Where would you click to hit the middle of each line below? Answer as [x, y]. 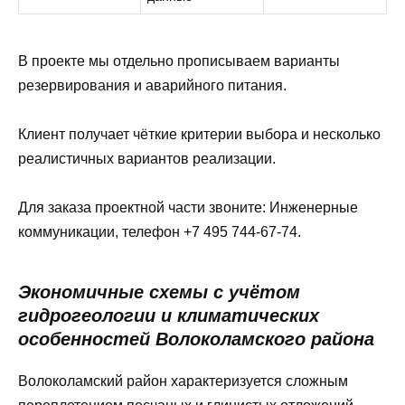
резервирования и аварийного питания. [152, 85]
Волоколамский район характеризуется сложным [183, 381]
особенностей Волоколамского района [196, 339]
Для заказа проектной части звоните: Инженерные [188, 207]
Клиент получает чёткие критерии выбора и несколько [199, 134]
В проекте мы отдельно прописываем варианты [179, 61]
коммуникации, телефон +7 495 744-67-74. [160, 231]
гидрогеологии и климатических [169, 315]
